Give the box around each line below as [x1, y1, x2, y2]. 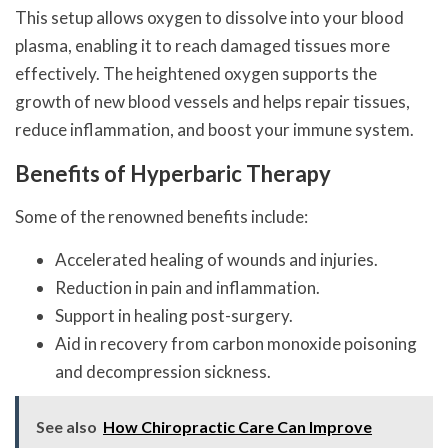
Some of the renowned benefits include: [15, 205, 308, 227]
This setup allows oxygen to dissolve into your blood [15, 6, 404, 28]
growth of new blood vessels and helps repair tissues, [15, 90, 410, 112]
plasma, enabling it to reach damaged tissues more [15, 34, 390, 56]
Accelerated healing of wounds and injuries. [55, 248, 378, 270]
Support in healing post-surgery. [55, 304, 293, 326]
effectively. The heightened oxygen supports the [15, 62, 377, 84]
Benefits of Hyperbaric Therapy [15, 159, 331, 187]
